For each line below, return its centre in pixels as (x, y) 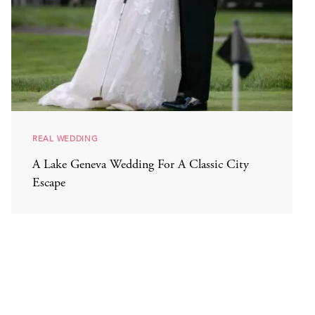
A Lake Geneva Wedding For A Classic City (141, 165)
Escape (49, 183)
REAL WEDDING (65, 139)
